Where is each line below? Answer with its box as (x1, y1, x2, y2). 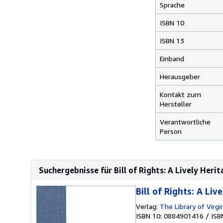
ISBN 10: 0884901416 (136, 212, 204, 220)
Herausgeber (160, 72, 200, 81)
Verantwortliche (160, 117, 211, 126)
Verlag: (136, 202, 160, 211)
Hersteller (160, 100, 192, 108)
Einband (160, 54, 184, 63)
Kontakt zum (160, 90, 201, 99)
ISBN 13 (160, 36, 186, 45)
